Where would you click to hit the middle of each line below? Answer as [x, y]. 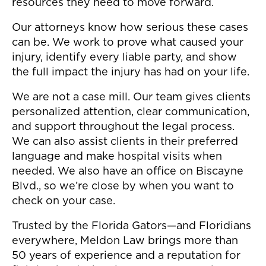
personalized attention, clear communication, [131, 113]
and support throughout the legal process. [123, 127]
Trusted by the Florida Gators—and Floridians [132, 227]
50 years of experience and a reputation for [126, 256]
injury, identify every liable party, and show [124, 58]
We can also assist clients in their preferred [125, 142]
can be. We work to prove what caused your [128, 43]
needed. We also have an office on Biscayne [128, 172]
